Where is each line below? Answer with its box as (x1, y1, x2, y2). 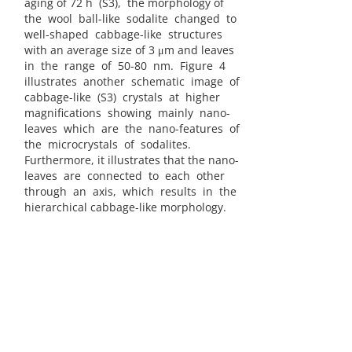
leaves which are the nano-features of (24, 121, 240, 137)
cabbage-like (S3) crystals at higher (24, 90, 220, 105)
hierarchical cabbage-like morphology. (24, 200, 226, 215)
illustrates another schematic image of (24, 74, 240, 90)
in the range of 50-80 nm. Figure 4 (24, 58, 225, 74)
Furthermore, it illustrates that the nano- (24, 152, 239, 168)
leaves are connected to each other (24, 168, 225, 184)
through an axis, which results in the (24, 184, 236, 200)
